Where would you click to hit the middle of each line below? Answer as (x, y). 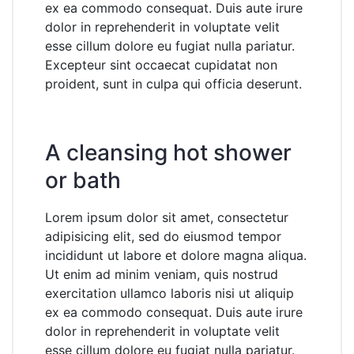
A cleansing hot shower (168, 152)
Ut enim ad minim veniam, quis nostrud (162, 274)
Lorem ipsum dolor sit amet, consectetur (167, 217)
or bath (83, 180)
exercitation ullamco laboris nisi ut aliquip (169, 293)
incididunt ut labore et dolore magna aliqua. (176, 255)
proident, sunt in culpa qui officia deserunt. (173, 83)
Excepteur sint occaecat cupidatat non (161, 64)
